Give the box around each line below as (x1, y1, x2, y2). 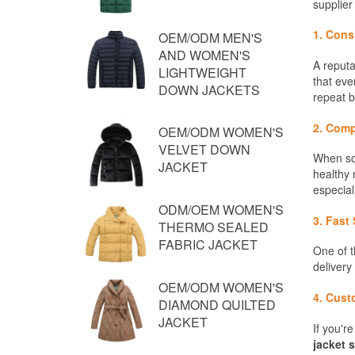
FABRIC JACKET (158, 235, 258, 254)
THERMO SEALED (158, 218, 269, 236)
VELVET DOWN (158, 140, 250, 158)
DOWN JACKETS (158, 81, 260, 99)
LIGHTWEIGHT (158, 63, 246, 82)
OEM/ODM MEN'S (158, 29, 262, 47)
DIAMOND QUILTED (158, 296, 276, 314)
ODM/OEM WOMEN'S (158, 200, 284, 219)
